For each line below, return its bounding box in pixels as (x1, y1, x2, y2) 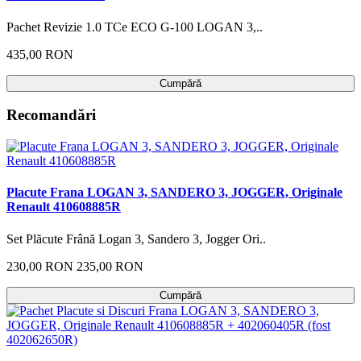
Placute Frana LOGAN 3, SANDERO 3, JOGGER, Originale (6, 185, 342, 200)
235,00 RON (77, 259, 143, 273)
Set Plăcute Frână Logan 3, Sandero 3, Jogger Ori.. (6, 231, 266, 246)
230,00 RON (6, 259, 73, 273)
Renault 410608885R (6, 200, 121, 214)
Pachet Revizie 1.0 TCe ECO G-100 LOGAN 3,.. (6, 19, 263, 34)
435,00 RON (6, 47, 73, 61)
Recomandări (6, 106, 96, 124)
